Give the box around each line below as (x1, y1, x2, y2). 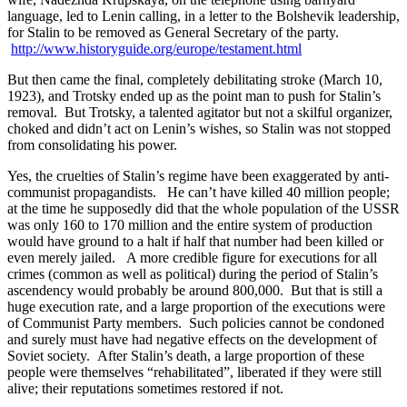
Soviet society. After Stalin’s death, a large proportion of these (7, 347, 364, 363)
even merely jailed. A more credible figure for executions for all (7, 249, 377, 265)
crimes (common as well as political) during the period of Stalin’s (7, 265, 378, 282)
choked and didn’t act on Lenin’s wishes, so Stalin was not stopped (7, 120, 391, 136)
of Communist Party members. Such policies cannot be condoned (7, 314, 384, 331)
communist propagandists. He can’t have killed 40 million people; (7, 184, 390, 200)
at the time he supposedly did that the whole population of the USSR (7, 200, 400, 216)
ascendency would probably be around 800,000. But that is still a (7, 282, 382, 298)
